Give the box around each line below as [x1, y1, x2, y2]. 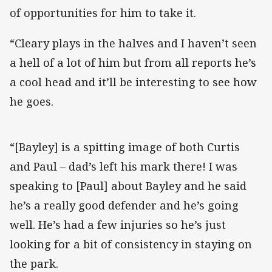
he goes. [10, 94, 53, 109]
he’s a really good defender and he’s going [10, 198, 239, 213]
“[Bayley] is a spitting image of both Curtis [10, 140, 240, 155]
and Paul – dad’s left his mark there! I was [10, 159, 237, 174]
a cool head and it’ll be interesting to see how [10, 75, 257, 90]
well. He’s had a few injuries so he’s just [10, 217, 226, 233]
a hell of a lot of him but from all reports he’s [10, 55, 256, 70]
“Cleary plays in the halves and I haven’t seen [10, 36, 257, 51]
